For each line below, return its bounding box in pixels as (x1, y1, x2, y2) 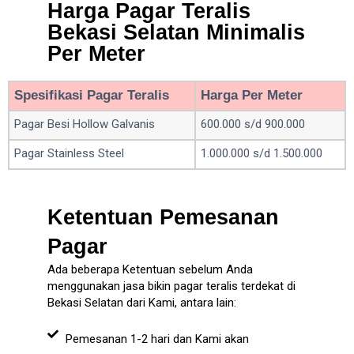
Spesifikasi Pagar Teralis (14, 87, 169, 103)
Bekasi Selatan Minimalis (47, 20, 305, 44)
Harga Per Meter (201, 87, 303, 103)
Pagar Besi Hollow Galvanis (14, 116, 155, 131)
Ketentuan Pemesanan (47, 205, 279, 230)
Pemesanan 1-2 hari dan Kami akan (65, 331, 249, 346)
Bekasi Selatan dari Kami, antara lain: (47, 296, 236, 311)
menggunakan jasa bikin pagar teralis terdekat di (47, 279, 296, 294)
